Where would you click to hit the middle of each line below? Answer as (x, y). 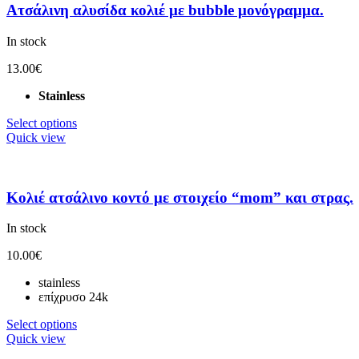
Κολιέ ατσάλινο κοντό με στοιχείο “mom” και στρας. (180, 197)
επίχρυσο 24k (73, 297)
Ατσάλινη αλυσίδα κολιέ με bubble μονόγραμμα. (165, 10)
